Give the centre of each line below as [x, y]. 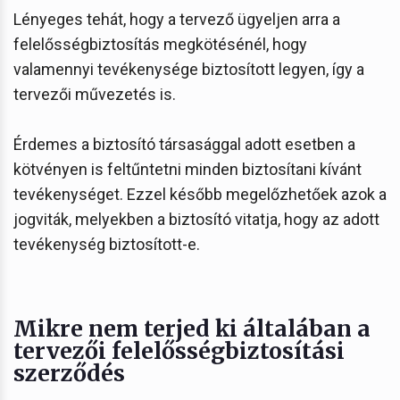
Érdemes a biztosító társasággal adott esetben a [184, 144]
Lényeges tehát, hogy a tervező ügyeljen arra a [177, 19]
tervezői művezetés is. [95, 94]
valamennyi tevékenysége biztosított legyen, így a [189, 69]
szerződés [69, 373]
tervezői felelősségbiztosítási [179, 350]
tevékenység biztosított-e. [107, 244]
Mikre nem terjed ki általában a [192, 328]
